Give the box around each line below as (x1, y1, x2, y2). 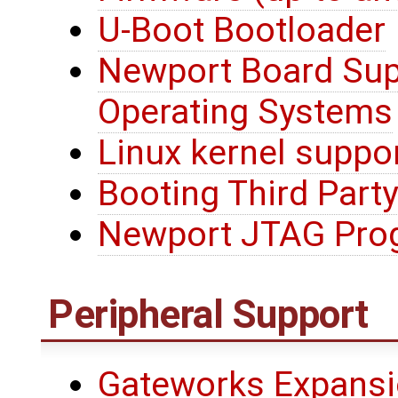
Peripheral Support (48, 291, 369, 338)
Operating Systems (98, 91, 393, 132)
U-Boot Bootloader (98, 9, 386, 51)
